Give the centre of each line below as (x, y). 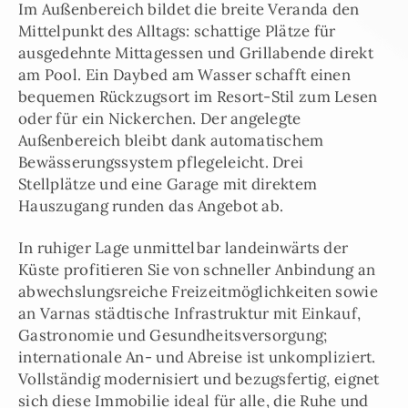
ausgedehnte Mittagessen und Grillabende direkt (196, 52)
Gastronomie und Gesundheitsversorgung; (173, 335)
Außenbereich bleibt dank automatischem (171, 140)
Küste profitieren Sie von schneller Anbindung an (197, 269)
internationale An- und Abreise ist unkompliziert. (197, 357)
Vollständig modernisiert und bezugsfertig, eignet (199, 378)
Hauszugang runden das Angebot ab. (151, 205)
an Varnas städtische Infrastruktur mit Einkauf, (190, 313)
